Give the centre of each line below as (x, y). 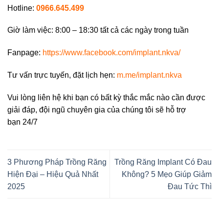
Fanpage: (25, 53)
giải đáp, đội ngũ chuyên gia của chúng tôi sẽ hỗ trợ (97, 109)
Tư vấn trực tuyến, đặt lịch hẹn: (62, 75)
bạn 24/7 (22, 122)
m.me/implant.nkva (149, 75)
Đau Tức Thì (190, 186)
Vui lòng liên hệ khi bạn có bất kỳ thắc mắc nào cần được (106, 97)
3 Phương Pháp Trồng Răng (57, 162)
